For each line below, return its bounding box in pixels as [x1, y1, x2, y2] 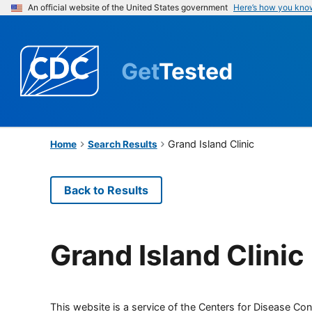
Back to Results [64, 182, 148, 197]
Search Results [87, 138, 157, 150]
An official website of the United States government [28, 2, 228, 13]
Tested [159, 57, 233, 85]
